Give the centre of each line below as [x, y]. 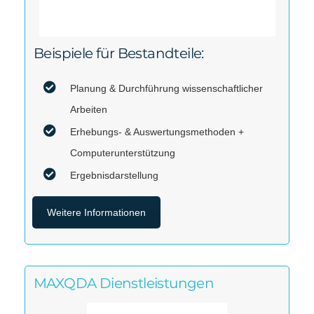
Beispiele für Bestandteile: [119, 53]
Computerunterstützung [123, 152]
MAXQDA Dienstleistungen [124, 283]
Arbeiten [89, 109]
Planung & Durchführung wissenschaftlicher [166, 88]
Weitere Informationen [96, 212]
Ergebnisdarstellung [114, 175]
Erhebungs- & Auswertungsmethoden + [157, 131]
